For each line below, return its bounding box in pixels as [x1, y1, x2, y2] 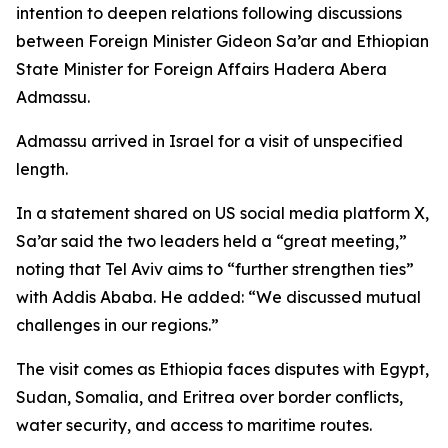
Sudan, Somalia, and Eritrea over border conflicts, [16, 387, 403, 407]
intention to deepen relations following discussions [16, 3, 402, 23]
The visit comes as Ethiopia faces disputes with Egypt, [16, 359, 429, 379]
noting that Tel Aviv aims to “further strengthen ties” [16, 259, 414, 279]
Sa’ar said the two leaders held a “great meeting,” [16, 231, 407, 251]
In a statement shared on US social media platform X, [16, 203, 429, 223]
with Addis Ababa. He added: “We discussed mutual [16, 287, 421, 307]
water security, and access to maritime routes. [16, 415, 372, 435]
